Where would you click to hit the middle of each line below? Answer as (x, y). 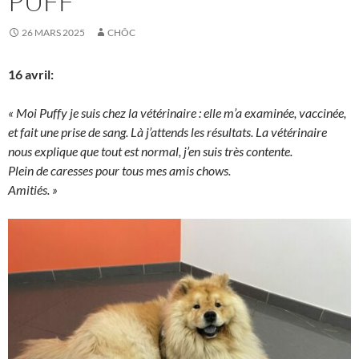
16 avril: (31, 74)
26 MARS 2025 (53, 32)
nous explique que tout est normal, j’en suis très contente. (150, 151)
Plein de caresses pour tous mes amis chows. (119, 170)
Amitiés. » (33, 190)
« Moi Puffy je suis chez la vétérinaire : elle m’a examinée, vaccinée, (177, 113)
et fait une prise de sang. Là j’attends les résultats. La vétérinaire (167, 132)
